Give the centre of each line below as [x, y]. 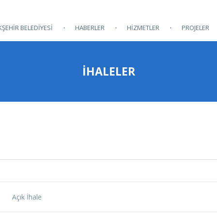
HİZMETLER [143, 28]
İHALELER [108, 71]
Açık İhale [27, 197]
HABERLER [90, 28]
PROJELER [195, 28]
